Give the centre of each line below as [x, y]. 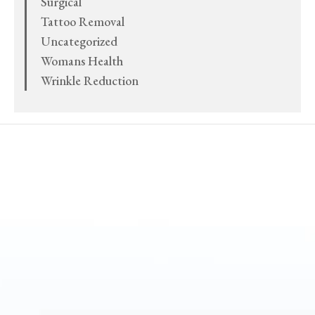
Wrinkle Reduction [90, 80]
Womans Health [82, 60]
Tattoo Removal [83, 21]
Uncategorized [79, 41]
